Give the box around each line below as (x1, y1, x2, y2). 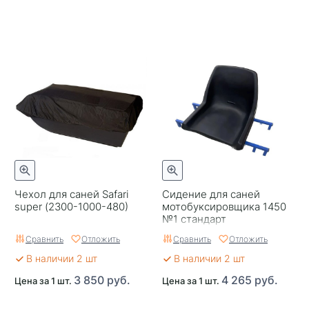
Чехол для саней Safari (14, 187, 128, 201)
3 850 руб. (74, 272, 130, 287)
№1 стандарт (162, 212, 226, 226)
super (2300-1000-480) (14, 199, 128, 213)
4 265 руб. (221, 272, 278, 287)
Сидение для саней (162, 187, 260, 201)
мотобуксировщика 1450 (162, 199, 286, 213)
